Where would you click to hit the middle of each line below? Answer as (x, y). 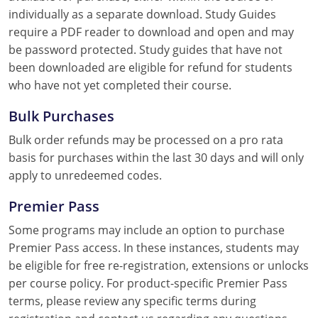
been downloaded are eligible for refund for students (150, 67)
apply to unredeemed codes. (85, 175)
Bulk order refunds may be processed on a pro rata (146, 139)
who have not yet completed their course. (120, 85)
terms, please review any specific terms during (132, 301)
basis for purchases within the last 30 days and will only (156, 157)
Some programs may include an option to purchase (147, 230)
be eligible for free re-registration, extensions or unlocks (159, 265)
